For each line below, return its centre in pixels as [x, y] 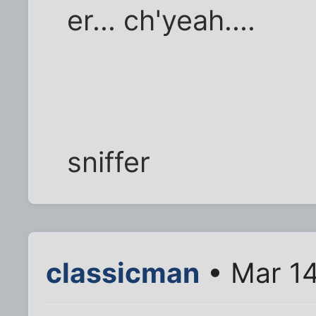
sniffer [109, 162]
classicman [123, 272]
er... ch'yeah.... [162, 20]
